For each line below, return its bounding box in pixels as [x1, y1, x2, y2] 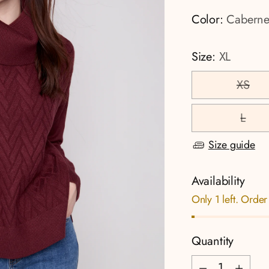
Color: [191, 11, 227, 29]
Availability [191, 172, 245, 190]
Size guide [208, 137, 255, 153]
